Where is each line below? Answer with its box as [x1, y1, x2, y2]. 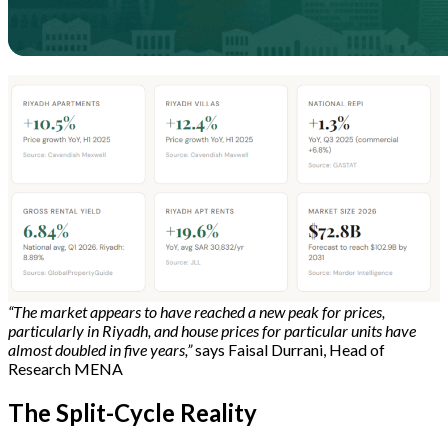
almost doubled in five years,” [8, 340, 192, 360]
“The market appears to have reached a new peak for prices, [8, 302, 385, 322]
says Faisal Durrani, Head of [192, 340, 385, 360]
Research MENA [8, 359, 123, 379]
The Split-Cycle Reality [8, 398, 257, 428]
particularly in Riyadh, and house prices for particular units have [8, 321, 416, 341]
